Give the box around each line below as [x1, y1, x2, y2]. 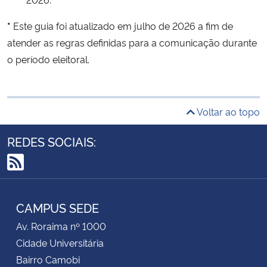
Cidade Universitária [16, 235, 104, 249]
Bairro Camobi [16, 252, 80, 266]
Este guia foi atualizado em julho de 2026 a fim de [11, 18, 233, 32]
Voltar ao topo [195, 104, 260, 118]
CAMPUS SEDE [16, 198, 99, 216]
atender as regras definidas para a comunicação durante [7, 35, 257, 49]
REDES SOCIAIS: [7, 132, 96, 150]
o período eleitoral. [7, 52, 89, 66]
